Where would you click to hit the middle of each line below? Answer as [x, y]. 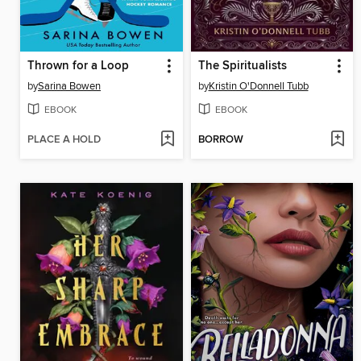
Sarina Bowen [69, 87]
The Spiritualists [242, 66]
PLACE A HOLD [64, 139]
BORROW [220, 139]
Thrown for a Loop [78, 66]
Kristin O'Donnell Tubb [258, 87]
